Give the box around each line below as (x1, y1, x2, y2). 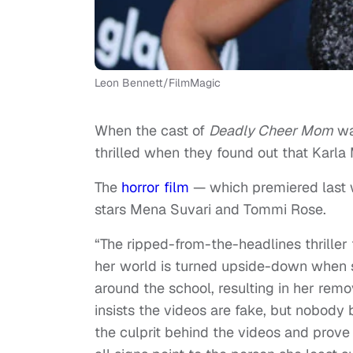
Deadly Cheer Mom (209, 121, 333, 140)
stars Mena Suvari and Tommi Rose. (95, 200, 326, 219)
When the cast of (95, 121, 209, 140)
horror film (121, 178, 189, 197)
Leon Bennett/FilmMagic (95, 76, 221, 91)
